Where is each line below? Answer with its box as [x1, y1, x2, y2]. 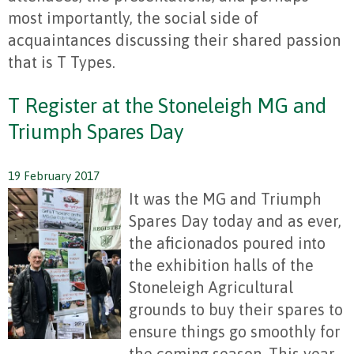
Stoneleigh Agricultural [129, 278, 293, 297]
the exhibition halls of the [129, 256, 314, 275]
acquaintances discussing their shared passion [8, 31, 341, 50]
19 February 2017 [8, 169, 100, 183]
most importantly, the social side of [8, 9, 258, 28]
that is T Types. [8, 53, 115, 72]
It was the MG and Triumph [129, 190, 322, 209]
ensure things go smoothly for [129, 322, 341, 341]
